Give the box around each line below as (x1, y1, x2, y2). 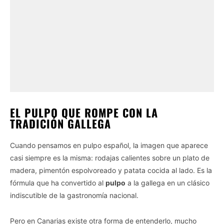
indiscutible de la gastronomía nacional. (10, 190, 138, 199)
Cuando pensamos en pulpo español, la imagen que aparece (10, 140, 208, 149)
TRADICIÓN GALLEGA (10, 115, 111, 131)
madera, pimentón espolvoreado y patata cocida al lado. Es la (10, 165, 212, 174)
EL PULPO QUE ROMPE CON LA (10, 104, 158, 120)
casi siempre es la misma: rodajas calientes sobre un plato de (10, 153, 209, 162)
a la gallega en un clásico (125, 178, 209, 187)
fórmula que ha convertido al (10, 178, 105, 187)
